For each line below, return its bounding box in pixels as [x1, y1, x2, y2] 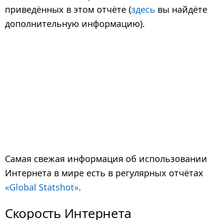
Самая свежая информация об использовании [5, 153, 207, 165]
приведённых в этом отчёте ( [5, 3, 131, 16]
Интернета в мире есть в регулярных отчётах [5, 167, 203, 179]
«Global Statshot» [5, 181, 79, 193]
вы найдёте [155, 3, 207, 16]
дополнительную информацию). [5, 18, 145, 30]
